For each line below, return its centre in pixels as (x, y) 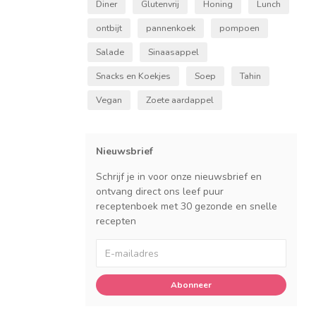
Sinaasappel (174, 52)
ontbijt (109, 28)
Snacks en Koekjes (133, 76)
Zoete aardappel (180, 100)
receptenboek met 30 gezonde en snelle (187, 207)
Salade (110, 52)
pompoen (239, 28)
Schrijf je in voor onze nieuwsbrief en (179, 177)
